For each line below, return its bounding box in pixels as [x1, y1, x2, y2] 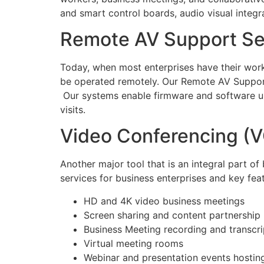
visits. [60, 103, 85, 115]
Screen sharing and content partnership [84, 209, 260, 221]
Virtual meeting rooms [84, 237, 183, 249]
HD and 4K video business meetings [84, 194, 245, 207]
